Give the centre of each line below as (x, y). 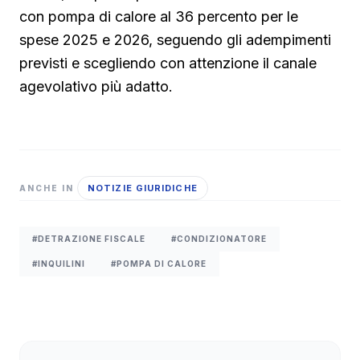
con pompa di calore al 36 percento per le (159, 17)
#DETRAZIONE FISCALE (89, 239)
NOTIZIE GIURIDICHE (143, 188)
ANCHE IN (47, 188)
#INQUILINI (59, 264)
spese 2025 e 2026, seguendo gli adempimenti (175, 40)
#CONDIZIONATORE (219, 239)
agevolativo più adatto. (96, 87)
